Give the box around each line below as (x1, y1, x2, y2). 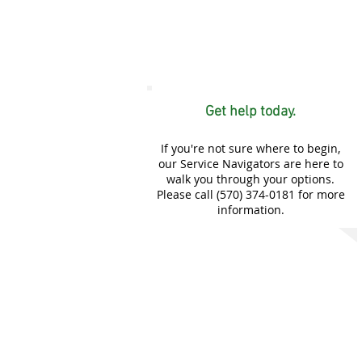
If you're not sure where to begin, (161, 141, 340, 156)
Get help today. (205, 103, 296, 120)
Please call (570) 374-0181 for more (156, 187, 345, 202)
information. (217, 202, 284, 217)
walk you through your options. (166, 171, 335, 187)
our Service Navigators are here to (158, 156, 343, 171)
